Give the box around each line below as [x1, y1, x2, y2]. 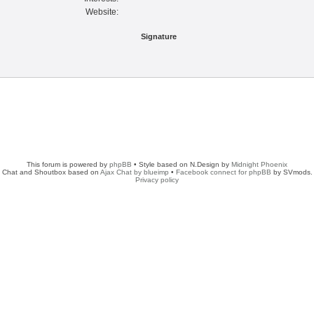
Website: [86, 7, 118, 17]
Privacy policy [135, 176, 179, 184]
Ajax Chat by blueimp [100, 168, 169, 176]
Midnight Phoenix [231, 161, 287, 168]
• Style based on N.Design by [132, 161, 231, 168]
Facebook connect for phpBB [175, 168, 271, 176]
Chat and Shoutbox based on [1, 168, 100, 176]
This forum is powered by [27, 161, 109, 168]
